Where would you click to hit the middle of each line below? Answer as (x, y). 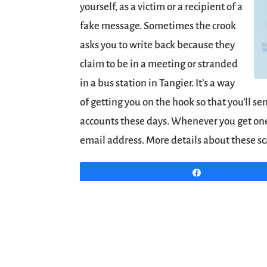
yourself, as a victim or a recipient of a (162, 7)
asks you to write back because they (158, 45)
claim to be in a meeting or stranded (159, 64)
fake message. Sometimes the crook (158, 26)
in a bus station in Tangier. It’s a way (158, 83)
